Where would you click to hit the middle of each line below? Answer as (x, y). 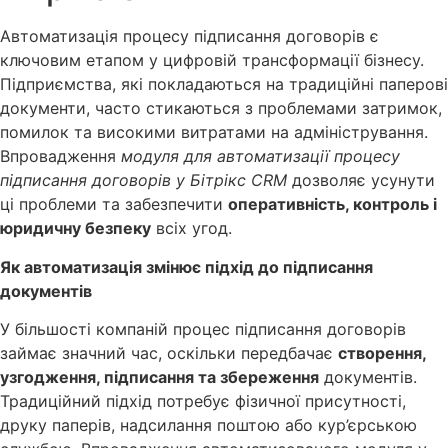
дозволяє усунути (361, 180)
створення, (382, 353)
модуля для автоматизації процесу (260, 156)
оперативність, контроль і (332, 204)
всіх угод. (191, 228)
